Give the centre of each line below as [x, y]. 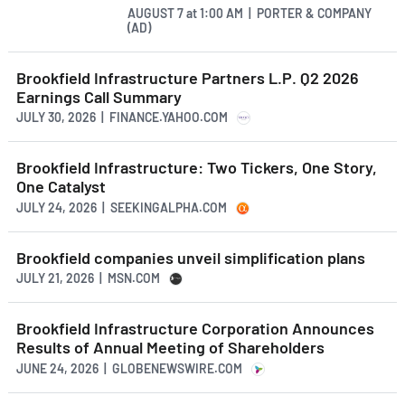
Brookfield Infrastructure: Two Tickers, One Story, [197, 168]
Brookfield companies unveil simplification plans [191, 257]
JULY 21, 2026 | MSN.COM [88, 278]
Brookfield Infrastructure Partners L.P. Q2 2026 [188, 77]
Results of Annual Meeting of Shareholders [170, 348]
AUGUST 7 [157, 13]
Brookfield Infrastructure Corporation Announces [195, 329]
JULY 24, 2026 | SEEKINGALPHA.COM [122, 207]
